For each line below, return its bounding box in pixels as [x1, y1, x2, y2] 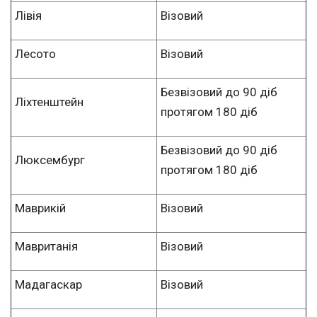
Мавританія [15, 238, 78, 253]
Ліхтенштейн [15, 94, 83, 109]
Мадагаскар [15, 277, 82, 292]
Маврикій [15, 200, 66, 215]
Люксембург [15, 152, 85, 167]
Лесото [15, 46, 56, 61]
